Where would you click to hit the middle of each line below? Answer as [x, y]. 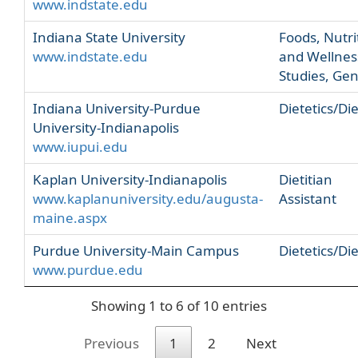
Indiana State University [109, 37]
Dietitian [306, 179]
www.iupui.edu [80, 146]
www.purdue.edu [88, 269]
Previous [111, 343]
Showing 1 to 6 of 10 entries [179, 306]
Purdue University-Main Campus [136, 250]
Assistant [308, 198]
